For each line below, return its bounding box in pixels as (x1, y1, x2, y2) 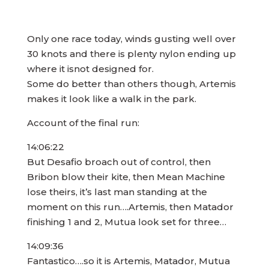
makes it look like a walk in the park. (26, 93, 196, 104)
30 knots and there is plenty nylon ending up (26, 48, 236, 59)
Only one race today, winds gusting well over (26, 33, 236, 44)
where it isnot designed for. (26, 63, 154, 74)
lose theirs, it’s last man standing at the (26, 186, 207, 198)
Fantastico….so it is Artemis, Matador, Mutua (26, 255, 230, 267)
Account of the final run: (26, 117, 139, 128)
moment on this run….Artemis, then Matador (26, 201, 234, 213)
